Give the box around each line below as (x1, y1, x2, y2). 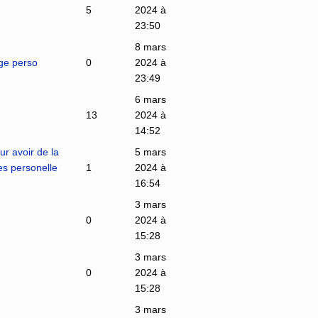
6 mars (134, 93, 166, 105)
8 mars (134, 40, 166, 53)
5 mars (134, 146, 166, 158)
